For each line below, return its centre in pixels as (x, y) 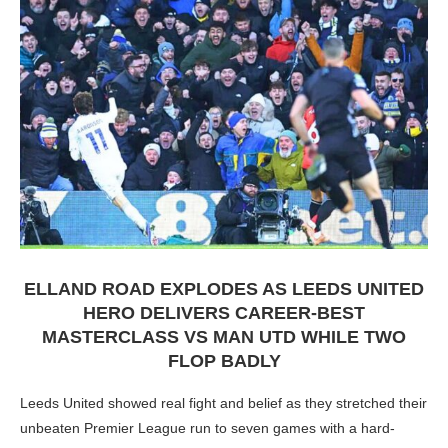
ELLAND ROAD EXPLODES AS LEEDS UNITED (224, 289)
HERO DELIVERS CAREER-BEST (224, 313)
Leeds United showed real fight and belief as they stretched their (223, 403)
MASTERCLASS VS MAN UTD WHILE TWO (224, 337)
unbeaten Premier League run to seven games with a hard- (207, 428)
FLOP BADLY (224, 361)
